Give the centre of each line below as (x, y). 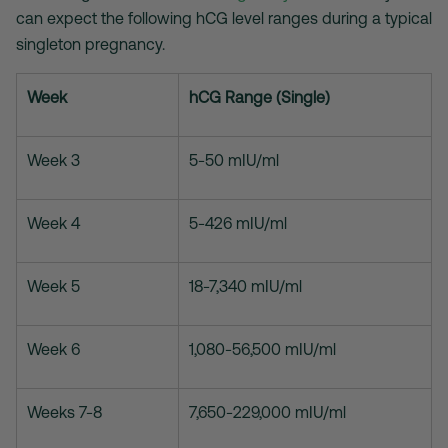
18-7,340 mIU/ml (245, 286)
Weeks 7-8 (64, 412)
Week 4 (53, 223)
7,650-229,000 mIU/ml (267, 412)
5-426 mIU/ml (238, 223)
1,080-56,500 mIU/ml (262, 349)
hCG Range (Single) (259, 97)
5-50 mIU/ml (234, 160)
